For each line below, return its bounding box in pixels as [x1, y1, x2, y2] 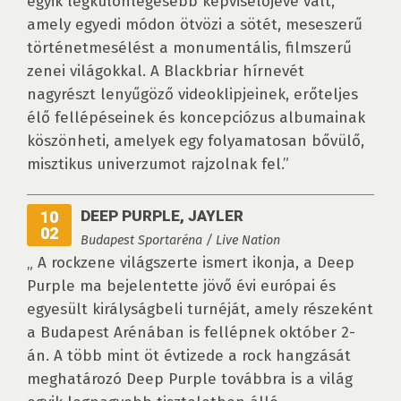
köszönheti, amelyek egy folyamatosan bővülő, [27, 132, 364, 151]
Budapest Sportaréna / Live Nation [81, 232, 280, 249]
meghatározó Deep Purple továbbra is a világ [27, 370, 353, 389]
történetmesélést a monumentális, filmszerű [27, 38, 352, 58]
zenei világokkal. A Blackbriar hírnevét [27, 62, 304, 81]
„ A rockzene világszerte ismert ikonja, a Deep [27, 253, 354, 273]
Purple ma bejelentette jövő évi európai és [27, 277, 336, 296]
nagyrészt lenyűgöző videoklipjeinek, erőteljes [27, 85, 358, 105]
